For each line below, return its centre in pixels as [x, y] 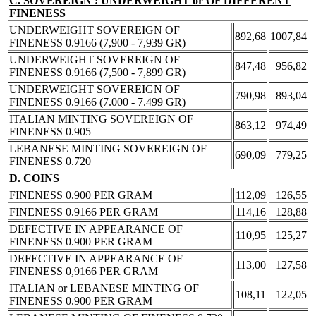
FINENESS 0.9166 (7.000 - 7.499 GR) [97, 102]
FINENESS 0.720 [50, 161]
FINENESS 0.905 [50, 131]
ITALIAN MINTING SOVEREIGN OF [101, 119]
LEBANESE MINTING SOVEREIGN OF [108, 148]
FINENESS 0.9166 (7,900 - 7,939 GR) [97, 42]
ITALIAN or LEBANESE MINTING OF [104, 288]
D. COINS [34, 178]
